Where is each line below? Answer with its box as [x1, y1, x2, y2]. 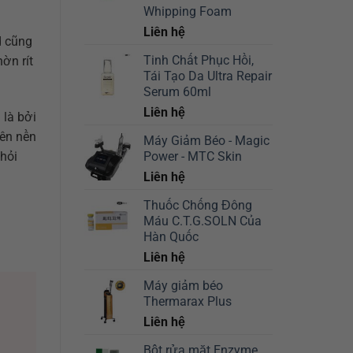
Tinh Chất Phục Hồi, [143, 53, 254, 69]
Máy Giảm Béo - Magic [143, 133, 269, 149]
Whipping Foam [143, 4, 232, 20]
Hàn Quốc [143, 229, 199, 245]
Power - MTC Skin [143, 149, 242, 165]
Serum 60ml [143, 84, 211, 100]
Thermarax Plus [143, 294, 232, 310]
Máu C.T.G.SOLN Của [143, 214, 262, 229]
